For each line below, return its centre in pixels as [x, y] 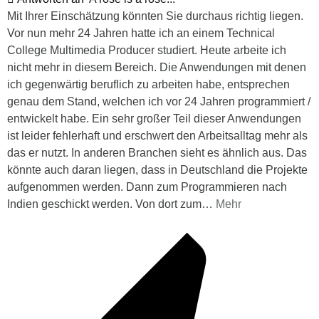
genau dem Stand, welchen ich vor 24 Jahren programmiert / [159, 101]
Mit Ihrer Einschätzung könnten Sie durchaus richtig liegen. [155, 16]
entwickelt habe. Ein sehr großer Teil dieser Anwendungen [154, 118]
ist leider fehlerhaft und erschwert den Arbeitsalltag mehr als [157, 135]
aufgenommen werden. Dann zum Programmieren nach [147, 187]
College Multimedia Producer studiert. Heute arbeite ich [147, 50]
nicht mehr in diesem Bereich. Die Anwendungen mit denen [157, 67]
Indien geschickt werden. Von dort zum [104, 204]
